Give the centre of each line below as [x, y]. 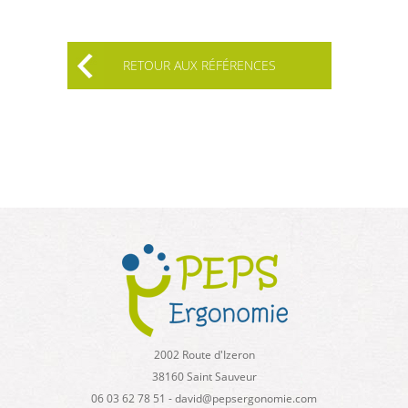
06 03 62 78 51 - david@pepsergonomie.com [204, 398]
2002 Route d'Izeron [204, 355]
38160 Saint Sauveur [204, 377]
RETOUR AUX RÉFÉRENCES [199, 65]
